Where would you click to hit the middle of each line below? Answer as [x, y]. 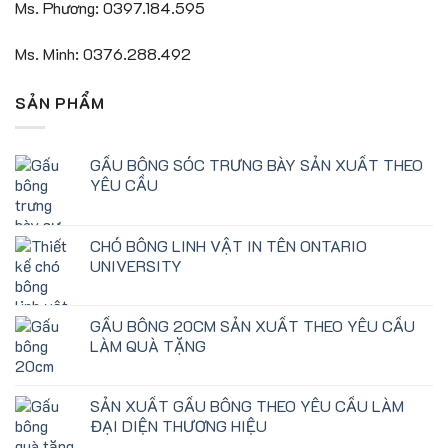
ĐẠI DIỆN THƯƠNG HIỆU [178, 425]
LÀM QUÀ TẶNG [148, 345]
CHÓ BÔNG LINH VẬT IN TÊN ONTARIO [228, 245]
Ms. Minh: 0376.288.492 [103, 54]
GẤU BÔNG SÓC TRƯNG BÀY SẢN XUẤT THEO [256, 164]
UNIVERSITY [136, 265]
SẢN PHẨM [60, 103]
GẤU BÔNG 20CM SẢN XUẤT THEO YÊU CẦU [252, 325]
